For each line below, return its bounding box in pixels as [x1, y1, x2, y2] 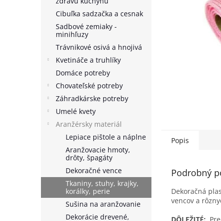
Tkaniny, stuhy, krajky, [66, 179, 139, 188]
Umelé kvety [56, 107, 96, 116]
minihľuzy [56, 30, 88, 39]
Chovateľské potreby [56, 81, 123, 90]
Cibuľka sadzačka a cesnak [56, 9, 143, 18]
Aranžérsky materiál [56, 119, 122, 129]
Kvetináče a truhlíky [56, 55, 121, 65]
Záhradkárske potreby [56, 94, 128, 103]
